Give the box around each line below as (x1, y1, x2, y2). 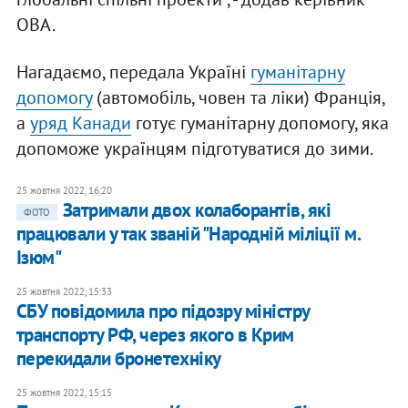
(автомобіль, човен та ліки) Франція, (91, 86, 384, 110)
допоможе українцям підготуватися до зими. (15, 137, 373, 161)
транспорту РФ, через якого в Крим (15, 322, 294, 348)
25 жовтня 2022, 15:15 (15, 386, 112, 400)
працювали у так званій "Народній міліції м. (15, 221, 361, 247)
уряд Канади (29, 111, 131, 136)
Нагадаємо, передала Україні (15, 60, 250, 85)
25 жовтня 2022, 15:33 (15, 285, 112, 299)
